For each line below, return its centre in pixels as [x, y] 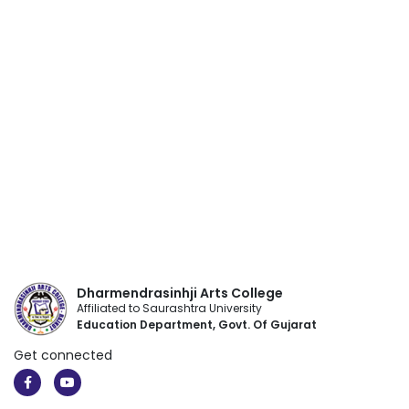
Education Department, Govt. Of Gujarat [197, 325]
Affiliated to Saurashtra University [170, 308]
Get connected [63, 355]
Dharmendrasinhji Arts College [180, 293]
